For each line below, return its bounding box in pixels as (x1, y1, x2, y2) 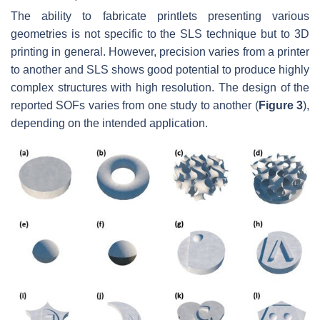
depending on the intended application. (11, 117, 208, 130)
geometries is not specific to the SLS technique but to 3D (11, 28, 309, 41)
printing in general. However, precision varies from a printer (11, 46, 309, 59)
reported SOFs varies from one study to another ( (11, 99, 259, 112)
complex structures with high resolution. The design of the (11, 81, 309, 94)
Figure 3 (258, 99, 304, 112)
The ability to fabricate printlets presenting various (11, 10, 309, 23)
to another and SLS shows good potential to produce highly (11, 64, 309, 76)
